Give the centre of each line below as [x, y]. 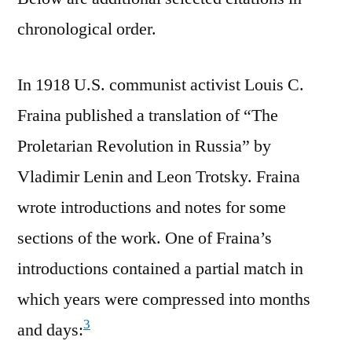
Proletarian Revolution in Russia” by [144, 146]
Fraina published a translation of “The [148, 115]
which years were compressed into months [164, 299]
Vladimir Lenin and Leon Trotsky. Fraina [159, 176]
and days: [50, 330]
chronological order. [87, 29]
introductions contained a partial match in [160, 268]
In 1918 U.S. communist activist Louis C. [161, 84]
